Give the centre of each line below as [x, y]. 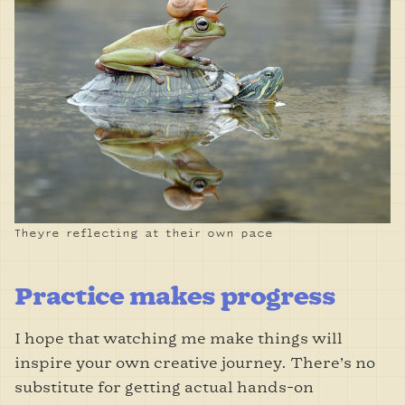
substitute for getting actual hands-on [164, 387]
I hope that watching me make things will [179, 338]
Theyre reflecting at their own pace [144, 233]
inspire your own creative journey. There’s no [195, 363]
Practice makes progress [175, 296]
